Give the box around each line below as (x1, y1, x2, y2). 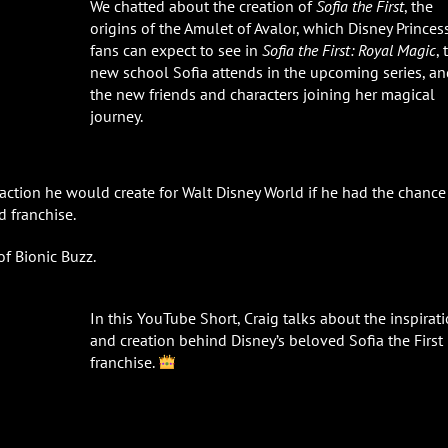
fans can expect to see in (89, 39, 262, 60)
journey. (89, 105, 143, 126)
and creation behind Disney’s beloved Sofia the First (89, 330, 443, 351)
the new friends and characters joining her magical (89, 83, 435, 104)
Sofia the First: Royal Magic (261, 39, 436, 60)
